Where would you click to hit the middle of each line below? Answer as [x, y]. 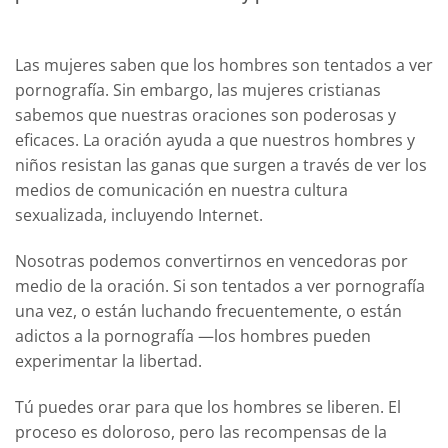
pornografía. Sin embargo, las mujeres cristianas [198, 89]
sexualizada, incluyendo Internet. [139, 214]
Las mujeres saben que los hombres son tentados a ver [224, 64]
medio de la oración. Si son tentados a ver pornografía [220, 285]
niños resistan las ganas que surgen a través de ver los [221, 164]
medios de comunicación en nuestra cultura [181, 189]
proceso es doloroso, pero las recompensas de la [201, 431]
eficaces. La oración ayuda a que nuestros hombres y [215, 139]
